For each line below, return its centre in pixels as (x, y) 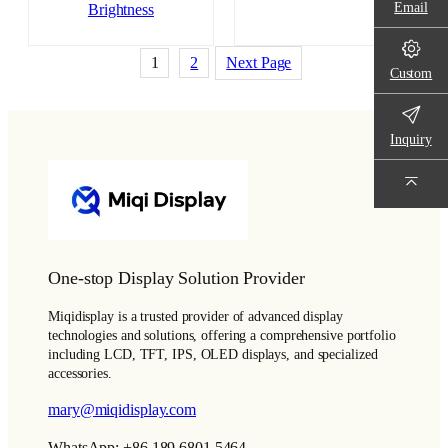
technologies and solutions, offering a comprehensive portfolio (222, 335)
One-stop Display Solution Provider (176, 278)
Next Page (259, 62)
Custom (411, 72)
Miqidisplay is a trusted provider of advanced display (195, 316)
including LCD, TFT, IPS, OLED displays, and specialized (213, 354)
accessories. (80, 373)
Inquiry (411, 138)
